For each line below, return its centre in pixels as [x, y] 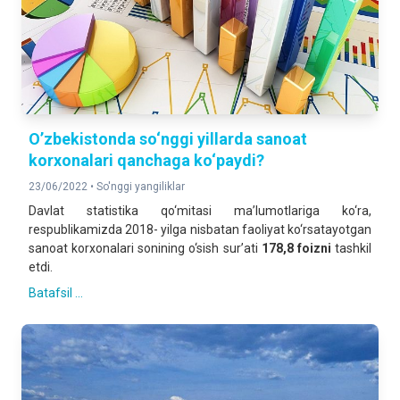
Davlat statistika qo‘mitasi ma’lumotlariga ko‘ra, [200, 211]
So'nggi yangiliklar [141, 187]
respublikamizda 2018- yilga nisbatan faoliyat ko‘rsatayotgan [200, 229]
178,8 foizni [296, 248]
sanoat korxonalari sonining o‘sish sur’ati [145, 248]
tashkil [351, 248]
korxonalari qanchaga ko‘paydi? [146, 160]
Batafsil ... [56, 293]
